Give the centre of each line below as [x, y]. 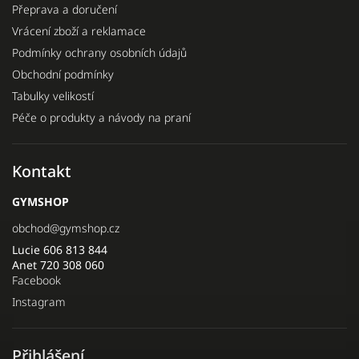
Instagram [39, 301]
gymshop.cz [89, 228]
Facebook [36, 280]
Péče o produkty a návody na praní [101, 117]
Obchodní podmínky [63, 74]
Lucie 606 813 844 [60, 249]
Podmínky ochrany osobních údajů [99, 52]
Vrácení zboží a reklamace [79, 30]
